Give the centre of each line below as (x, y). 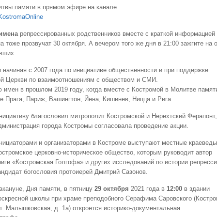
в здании (196, 189)
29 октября (112, 189)
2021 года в (148, 189)
